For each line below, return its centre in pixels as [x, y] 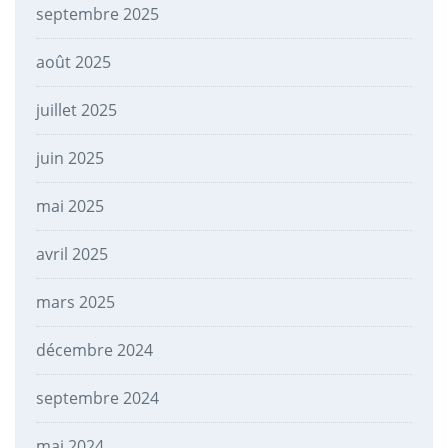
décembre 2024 [94, 349]
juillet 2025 [76, 109]
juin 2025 [69, 157]
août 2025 [73, 61]
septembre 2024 [97, 397]
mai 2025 [69, 205]
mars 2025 [75, 301]
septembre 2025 [97, 13]
